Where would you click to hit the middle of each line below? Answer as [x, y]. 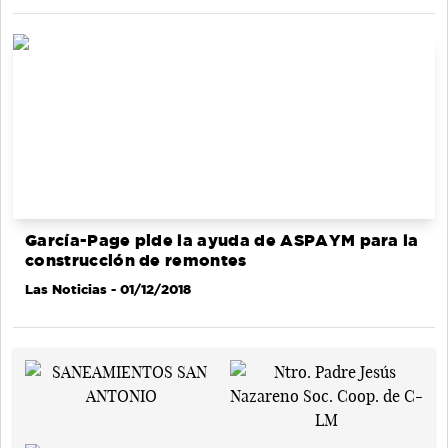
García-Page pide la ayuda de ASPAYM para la [222, 240]
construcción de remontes [136, 260]
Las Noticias [66, 288]
